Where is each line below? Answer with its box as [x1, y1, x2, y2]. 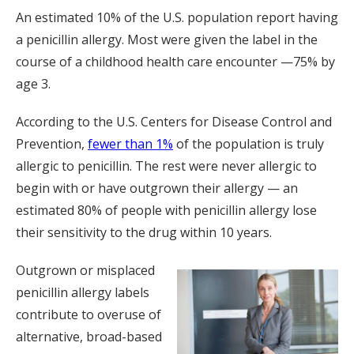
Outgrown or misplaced [16, 262, 155, 279]
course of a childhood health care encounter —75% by [16, 53, 335, 70]
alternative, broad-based [16, 328, 162, 345]
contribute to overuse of [16, 306, 161, 323]
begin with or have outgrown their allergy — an [16, 179, 298, 197]
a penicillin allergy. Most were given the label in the [16, 31, 318, 48]
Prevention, [16, 135, 88, 153]
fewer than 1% [88, 135, 173, 153]
